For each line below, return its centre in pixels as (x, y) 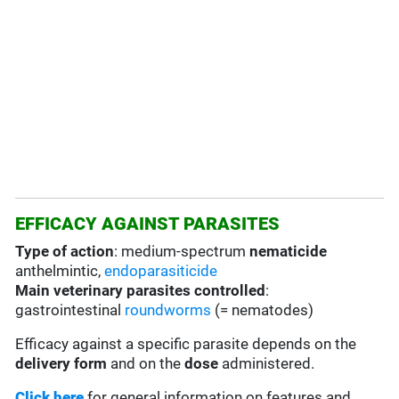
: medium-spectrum (182, 252)
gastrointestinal (70, 310)
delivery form (61, 364)
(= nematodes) (263, 310)
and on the (146, 364)
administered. (267, 364)
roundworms (168, 310)
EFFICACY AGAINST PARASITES (148, 224)
